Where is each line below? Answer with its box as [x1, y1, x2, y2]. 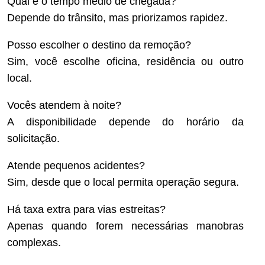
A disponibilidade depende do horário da [7, 115, 244, 128]
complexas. [7, 236, 61, 248]
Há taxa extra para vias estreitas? [7, 203, 166, 215]
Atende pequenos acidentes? [7, 159, 145, 172]
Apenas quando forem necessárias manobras [7, 219, 244, 232]
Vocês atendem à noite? [7, 99, 121, 111]
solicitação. [7, 132, 60, 144]
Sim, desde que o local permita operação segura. [7, 176, 239, 188]
